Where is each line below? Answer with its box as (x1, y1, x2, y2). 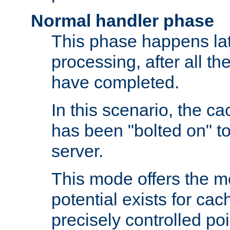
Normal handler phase (31, 11, 214, 31)
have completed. (51, 72, 179, 92)
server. (51, 141, 103, 161)
